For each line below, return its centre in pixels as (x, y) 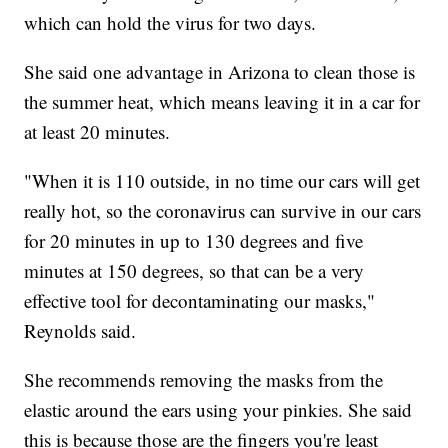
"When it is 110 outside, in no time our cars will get (222, 181)
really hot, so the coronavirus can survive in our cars (223, 211)
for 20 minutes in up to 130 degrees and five (194, 241)
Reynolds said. (80, 331)
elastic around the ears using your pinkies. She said (218, 410)
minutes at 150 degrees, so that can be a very (194, 271)
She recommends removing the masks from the (204, 380)
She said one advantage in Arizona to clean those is (220, 72)
